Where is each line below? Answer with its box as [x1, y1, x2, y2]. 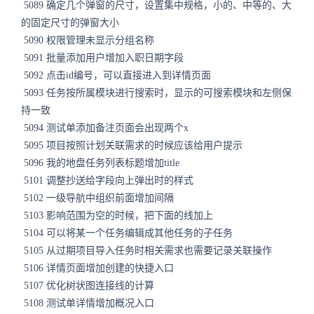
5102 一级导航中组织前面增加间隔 [21, 193, 174, 203]
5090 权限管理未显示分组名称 [21, 35, 154, 46]
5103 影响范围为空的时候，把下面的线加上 [21, 210, 213, 221]
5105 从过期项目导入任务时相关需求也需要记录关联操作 [21, 245, 272, 256]
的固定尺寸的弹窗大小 [21, 18, 119, 28]
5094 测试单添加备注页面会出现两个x [21, 123, 189, 133]
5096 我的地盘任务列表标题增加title [21, 158, 179, 168]
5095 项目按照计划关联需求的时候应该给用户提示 [21, 140, 243, 151]
